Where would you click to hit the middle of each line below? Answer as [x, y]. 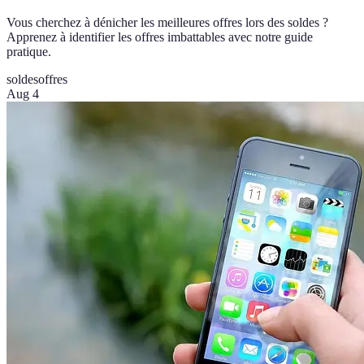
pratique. [29, 52]
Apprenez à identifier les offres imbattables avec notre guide [160, 37]
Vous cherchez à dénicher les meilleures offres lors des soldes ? [167, 23]
